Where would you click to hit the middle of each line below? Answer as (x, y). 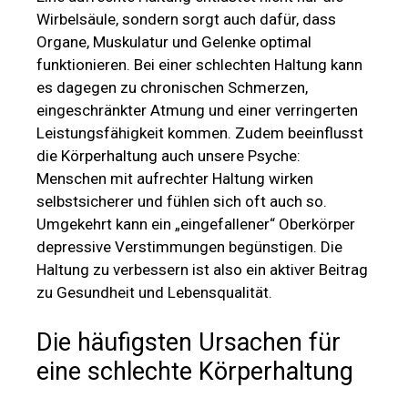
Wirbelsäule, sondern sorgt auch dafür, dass (186, 20)
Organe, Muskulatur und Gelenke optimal (174, 42)
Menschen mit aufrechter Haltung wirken (175, 179)
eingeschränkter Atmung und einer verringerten (197, 111)
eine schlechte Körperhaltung (195, 371)
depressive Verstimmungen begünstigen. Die (189, 247)
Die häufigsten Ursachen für (189, 342)
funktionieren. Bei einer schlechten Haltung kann (199, 65)
